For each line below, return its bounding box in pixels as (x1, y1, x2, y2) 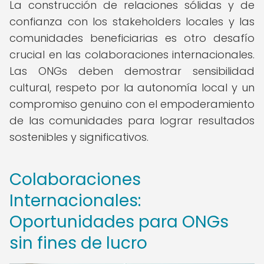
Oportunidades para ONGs (9, 210, 229, 233)
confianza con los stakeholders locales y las (9, 14, 255, 29)
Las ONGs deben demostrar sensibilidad (9, 64, 255, 78)
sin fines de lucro (9, 232, 147, 255)
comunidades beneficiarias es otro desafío (9, 31, 255, 45)
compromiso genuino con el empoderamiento (9, 97, 255, 111)
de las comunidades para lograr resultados (9, 113, 255, 128)
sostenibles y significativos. (9, 130, 148, 144)
